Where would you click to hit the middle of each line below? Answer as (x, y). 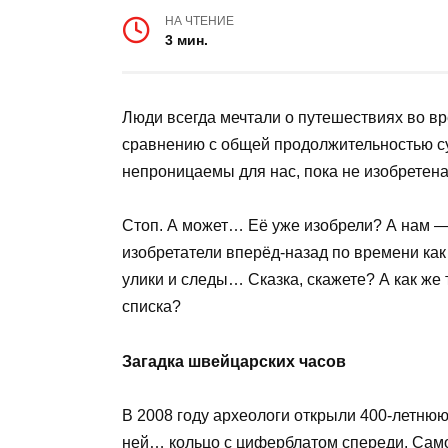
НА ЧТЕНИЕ (200, 21)
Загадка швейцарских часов (234, 361)
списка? (151, 307)
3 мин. (187, 40)
